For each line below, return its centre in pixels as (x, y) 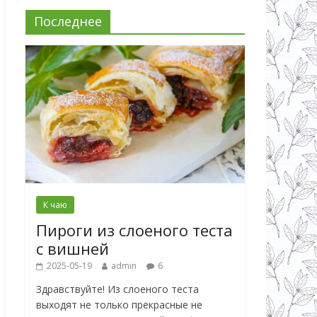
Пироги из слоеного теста (134, 230)
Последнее (68, 21)
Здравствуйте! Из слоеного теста (117, 289)
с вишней (73, 248)
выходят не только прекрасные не (119, 304)
